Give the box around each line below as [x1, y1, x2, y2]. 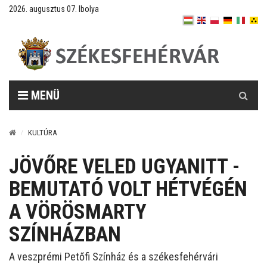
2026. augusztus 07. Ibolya [9, 4, 99, 14]
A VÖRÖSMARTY [9, 200, 147, 224]
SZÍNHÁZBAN [9, 222, 121, 247]
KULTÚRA [28, 128, 57, 137]
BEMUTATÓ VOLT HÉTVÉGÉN [9, 177, 247, 201]
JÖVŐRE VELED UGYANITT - [9, 154, 240, 179]
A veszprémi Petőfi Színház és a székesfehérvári [9, 250, 218, 263]
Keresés [228, 81, 259, 92]
